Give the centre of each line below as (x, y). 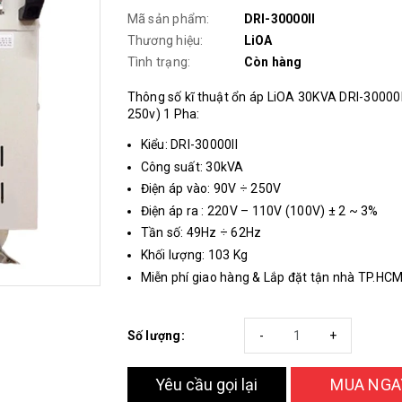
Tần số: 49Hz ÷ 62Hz (201, 233)
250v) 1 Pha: (163, 114)
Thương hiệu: (165, 40)
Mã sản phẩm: (168, 19)
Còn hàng (273, 62)
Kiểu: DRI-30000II (189, 144)
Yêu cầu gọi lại (207, 384)
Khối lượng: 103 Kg (194, 254)
